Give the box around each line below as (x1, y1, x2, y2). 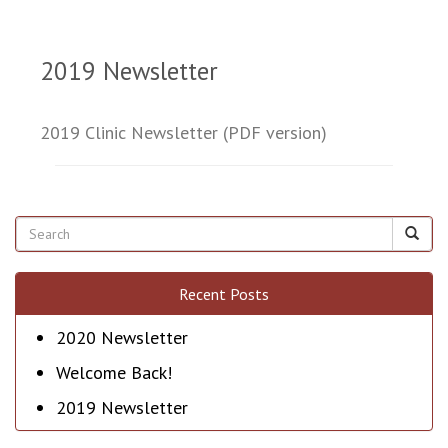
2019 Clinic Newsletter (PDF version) (40, 121, 337, 144)
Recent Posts (179, 284, 269, 304)
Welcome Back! (56, 361, 172, 384)
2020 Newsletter (56, 326, 188, 349)
